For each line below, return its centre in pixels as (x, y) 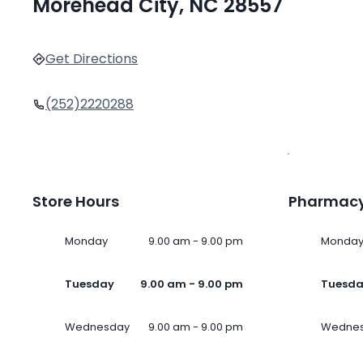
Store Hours (76, 202)
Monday (86, 241)
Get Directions (92, 59)
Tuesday (90, 284)
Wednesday (97, 327)
